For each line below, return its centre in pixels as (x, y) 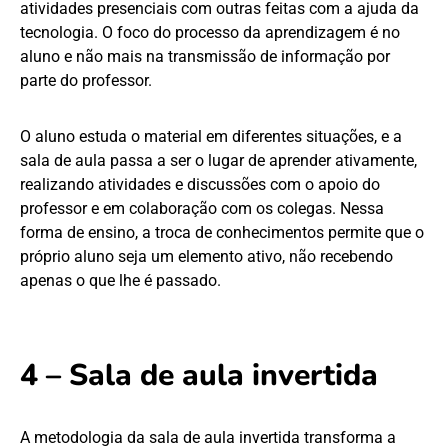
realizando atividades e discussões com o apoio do (200, 185)
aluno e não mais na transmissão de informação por (205, 57)
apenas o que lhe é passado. (120, 281)
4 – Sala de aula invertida (199, 376)
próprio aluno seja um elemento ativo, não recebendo (206, 257)
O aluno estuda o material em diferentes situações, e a (211, 137)
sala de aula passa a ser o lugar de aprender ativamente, (218, 161)
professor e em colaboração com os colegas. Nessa (202, 209)
